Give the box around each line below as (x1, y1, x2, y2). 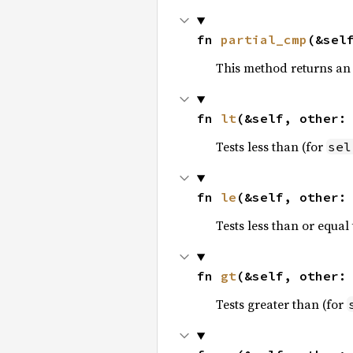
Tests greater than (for (215, 295, 347, 313)
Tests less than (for (215, 138, 326, 155)
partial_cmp (220, 32, 307, 47)
